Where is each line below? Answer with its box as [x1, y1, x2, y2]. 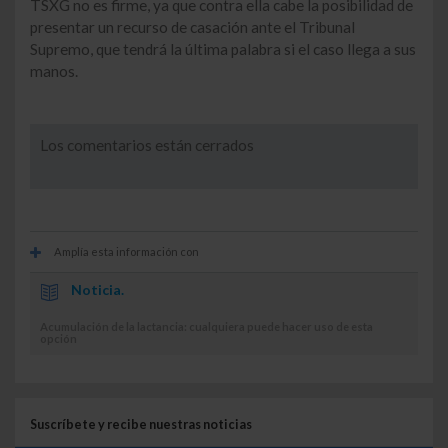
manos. [30, 62, 78, 81]
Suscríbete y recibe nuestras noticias [30, 416, 252, 432]
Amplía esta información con [52, 244, 200, 258]
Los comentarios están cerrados [40, 136, 254, 155]
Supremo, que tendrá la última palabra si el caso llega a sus [30, 40, 416, 59]
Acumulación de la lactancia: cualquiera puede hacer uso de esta [40, 319, 373, 333]
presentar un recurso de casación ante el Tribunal [30, 18, 355, 37]
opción [40, 331, 77, 345]
